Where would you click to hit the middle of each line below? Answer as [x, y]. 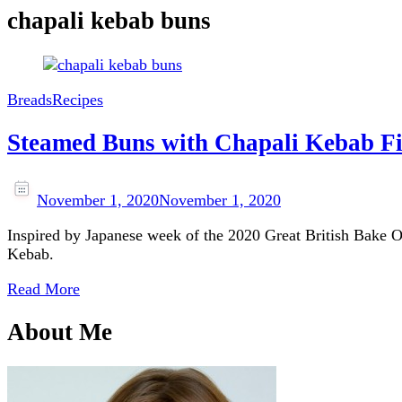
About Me [60, 332]
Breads [30, 99]
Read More [44, 288]
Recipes [78, 99]
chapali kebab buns [109, 21]
